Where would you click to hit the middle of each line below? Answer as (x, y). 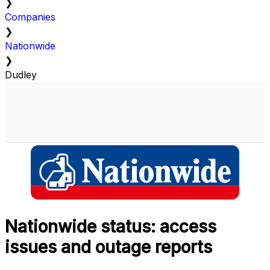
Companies (30, 17)
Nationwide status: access (111, 227)
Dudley (21, 75)
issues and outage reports (108, 247)
